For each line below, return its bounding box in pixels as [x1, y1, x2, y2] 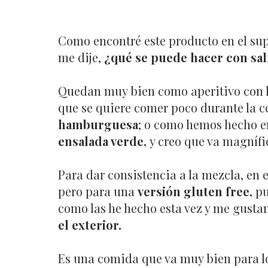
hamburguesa [58, 115, 138, 132]
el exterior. [58, 216, 121, 233]
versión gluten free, [138, 182, 255, 199]
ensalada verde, [58, 132, 150, 149]
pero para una [58, 182, 138, 199]
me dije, [58, 48, 104, 65]
